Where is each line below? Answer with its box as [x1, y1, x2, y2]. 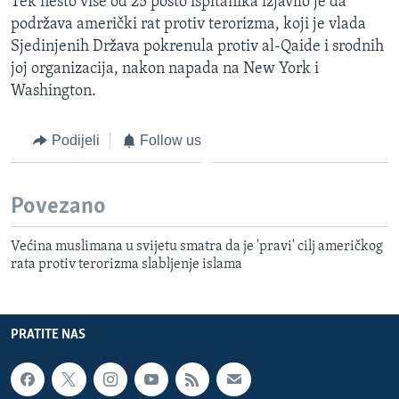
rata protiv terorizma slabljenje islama [11, 256, 242, 272]
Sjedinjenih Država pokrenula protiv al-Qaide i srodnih [11, 37, 384, 55]
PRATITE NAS [11, 327, 85, 342]
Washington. [11, 82, 96, 100]
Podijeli [51, 132, 100, 148]
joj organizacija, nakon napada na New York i [11, 60, 319, 77]
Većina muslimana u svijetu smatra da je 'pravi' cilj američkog [11, 239, 383, 254]
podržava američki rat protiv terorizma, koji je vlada [11, 15, 366, 33]
